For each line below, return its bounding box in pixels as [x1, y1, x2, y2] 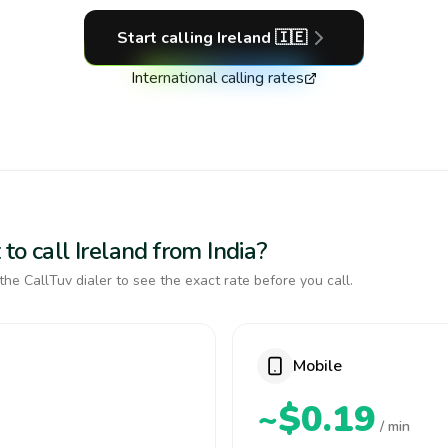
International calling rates [131, 67, 304, 89]
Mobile [293, 355, 342, 377]
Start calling [117, 27, 217, 49]
